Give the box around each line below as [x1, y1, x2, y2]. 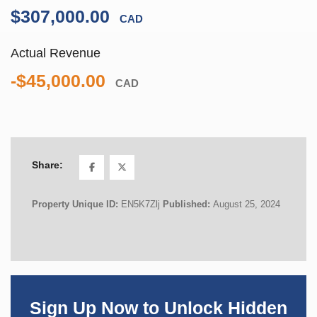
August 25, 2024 [213, 198, 280, 209]
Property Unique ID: [32, 198, 121, 209]
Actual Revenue [11, 45, 100, 60]
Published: [163, 198, 213, 209]
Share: [32, 159, 63, 171]
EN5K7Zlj [121, 198, 160, 209]
